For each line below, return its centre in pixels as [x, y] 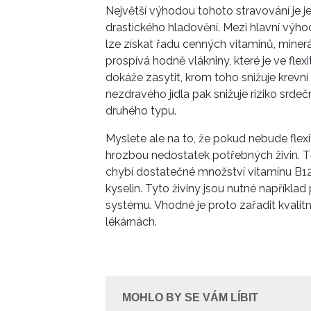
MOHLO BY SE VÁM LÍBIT [190, 298]
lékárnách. [134, 222]
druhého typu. [142, 111]
